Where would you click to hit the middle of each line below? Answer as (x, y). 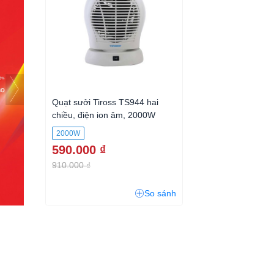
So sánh (160, 193)
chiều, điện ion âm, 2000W (104, 115)
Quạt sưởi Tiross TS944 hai (105, 102)
